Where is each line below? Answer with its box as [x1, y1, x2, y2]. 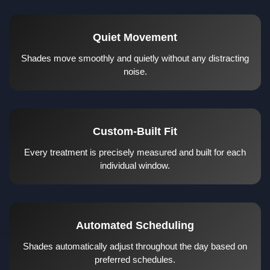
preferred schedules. [95, 254, 175, 265]
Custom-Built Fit [93, 125, 177, 137]
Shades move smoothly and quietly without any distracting [21, 52, 249, 63]
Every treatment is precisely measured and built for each [24, 146, 246, 157]
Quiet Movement [93, 31, 177, 43]
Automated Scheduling [76, 219, 194, 231]
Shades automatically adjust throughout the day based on [23, 240, 247, 251]
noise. [123, 66, 147, 77]
